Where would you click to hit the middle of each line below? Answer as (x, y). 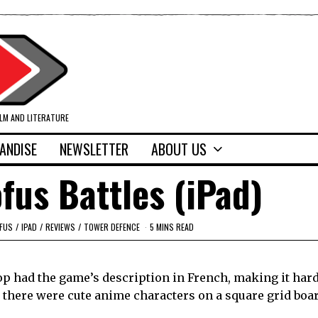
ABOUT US (179, 149)
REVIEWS (60, 226)
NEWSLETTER (94, 149)
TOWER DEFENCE (112, 226)
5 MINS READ (172, 226)
